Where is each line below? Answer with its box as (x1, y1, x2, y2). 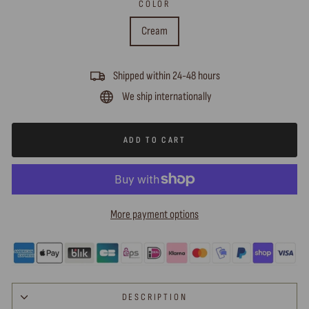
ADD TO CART (123, 134, 186, 146)
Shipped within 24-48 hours (113, 68, 220, 83)
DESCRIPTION (121, 290, 188, 303)
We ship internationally (121, 89, 212, 103)
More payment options (110, 207, 199, 221)
